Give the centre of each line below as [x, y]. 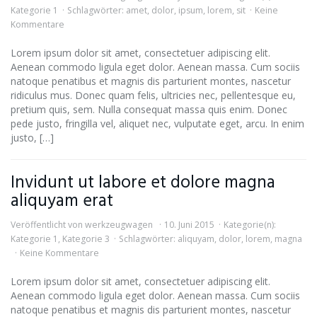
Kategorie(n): [250, 225]
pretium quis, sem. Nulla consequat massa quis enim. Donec [149, 109]
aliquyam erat [62, 201]
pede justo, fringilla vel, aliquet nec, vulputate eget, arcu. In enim [157, 123]
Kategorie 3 [86, 239]
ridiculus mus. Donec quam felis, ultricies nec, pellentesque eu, [153, 95]
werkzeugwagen [119, 225]
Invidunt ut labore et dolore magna [143, 183]
